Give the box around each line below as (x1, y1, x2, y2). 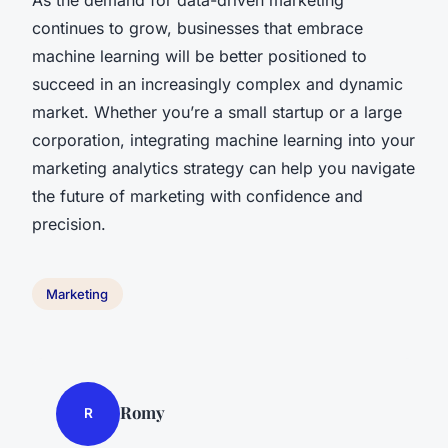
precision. (32, 213, 106, 234)
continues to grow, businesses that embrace (32, 17, 363, 38)
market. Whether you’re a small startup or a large (32, 101, 402, 122)
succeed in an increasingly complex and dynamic (32, 73, 403, 94)
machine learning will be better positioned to (32, 45, 367, 66)
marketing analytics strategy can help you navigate (32, 157, 415, 178)
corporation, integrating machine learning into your (32, 129, 415, 150)
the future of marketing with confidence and (32, 185, 363, 206)
